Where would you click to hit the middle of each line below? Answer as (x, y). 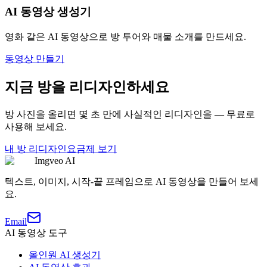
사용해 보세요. (36, 126)
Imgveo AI (55, 160)
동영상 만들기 (35, 59)
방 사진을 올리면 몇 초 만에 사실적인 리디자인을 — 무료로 (130, 114)
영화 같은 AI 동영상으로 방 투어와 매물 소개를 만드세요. (125, 37)
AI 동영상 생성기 (48, 12)
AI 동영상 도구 (36, 232)
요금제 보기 (92, 148)
